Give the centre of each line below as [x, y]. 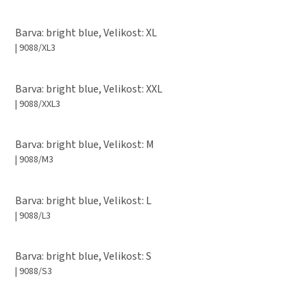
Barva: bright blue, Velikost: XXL [89, 89]
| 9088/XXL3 [38, 104]
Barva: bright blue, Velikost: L [83, 200]
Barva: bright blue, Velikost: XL [86, 33]
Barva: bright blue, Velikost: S [83, 256]
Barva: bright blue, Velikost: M [85, 145]
